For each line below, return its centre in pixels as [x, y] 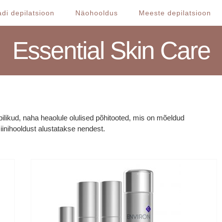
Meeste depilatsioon [175, 13]
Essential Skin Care [111, 50]
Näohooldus [97, 13]
